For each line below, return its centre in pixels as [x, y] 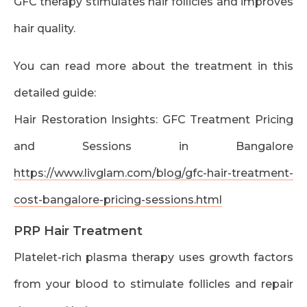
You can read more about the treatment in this [153, 66]
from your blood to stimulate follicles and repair [153, 284]
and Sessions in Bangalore [153, 147]
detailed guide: [55, 93]
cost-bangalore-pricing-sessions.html [118, 200]
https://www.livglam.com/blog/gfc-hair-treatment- [153, 173]
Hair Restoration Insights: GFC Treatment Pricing [153, 120]
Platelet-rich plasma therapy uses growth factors [153, 258]
